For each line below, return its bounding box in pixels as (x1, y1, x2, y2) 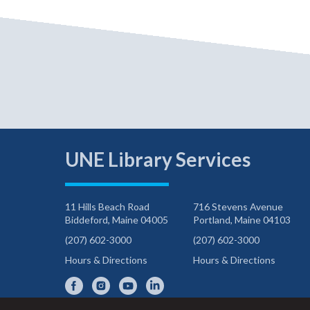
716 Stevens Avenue (193, 201, 284, 213)
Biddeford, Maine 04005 (65, 214, 169, 226)
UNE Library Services (65, 147, 251, 172)
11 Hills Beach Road (65, 201, 150, 213)
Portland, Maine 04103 (193, 214, 291, 226)
